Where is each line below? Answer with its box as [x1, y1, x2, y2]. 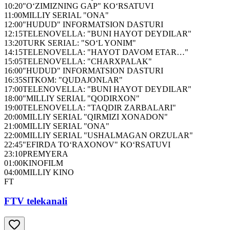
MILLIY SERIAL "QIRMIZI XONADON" [23, 112, 168, 121]
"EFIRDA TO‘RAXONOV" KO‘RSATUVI [23, 140, 170, 149]
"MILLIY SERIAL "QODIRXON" [23, 93, 140, 103]
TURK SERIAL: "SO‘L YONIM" [23, 38, 136, 47]
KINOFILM [23, 158, 63, 167]
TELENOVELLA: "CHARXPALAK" [23, 56, 152, 66]
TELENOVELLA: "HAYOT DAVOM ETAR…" [23, 47, 188, 56]
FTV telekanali [4, 196, 67, 207]
